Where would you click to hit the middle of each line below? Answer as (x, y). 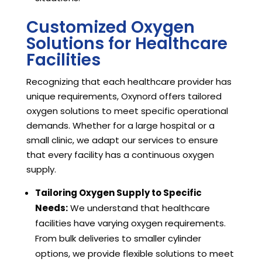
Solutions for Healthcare (127, 44)
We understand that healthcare (139, 208)
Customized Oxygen (110, 27)
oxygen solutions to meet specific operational (127, 111)
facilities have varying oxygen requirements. (130, 223)
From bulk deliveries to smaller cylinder (118, 239)
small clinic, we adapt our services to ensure (122, 140)
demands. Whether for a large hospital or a (120, 126)
